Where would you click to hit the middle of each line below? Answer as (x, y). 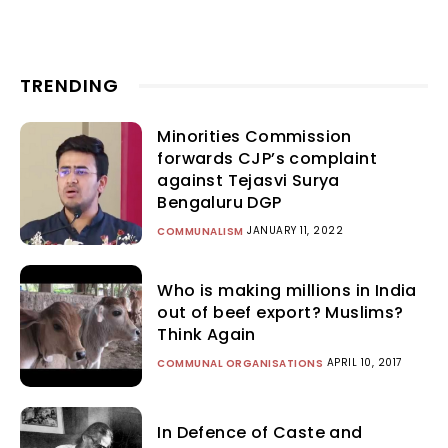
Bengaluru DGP (219, 203)
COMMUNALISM (200, 232)
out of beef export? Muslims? (280, 312)
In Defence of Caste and (260, 433)
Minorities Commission (254, 137)
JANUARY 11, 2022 (295, 231)
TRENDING (69, 86)
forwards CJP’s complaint (267, 159)
